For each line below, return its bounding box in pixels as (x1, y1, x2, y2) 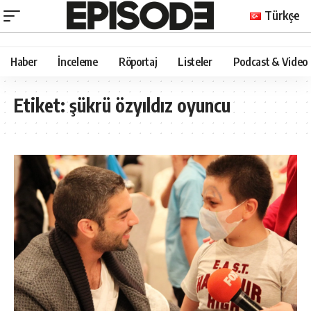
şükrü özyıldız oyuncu (69, 93, 230, 117)
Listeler (178, 54, 212, 69)
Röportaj (118, 54, 158, 69)
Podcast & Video (233, 54, 308, 69)
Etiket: (14, 93, 69, 117)
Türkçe (264, 7, 300, 23)
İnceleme (58, 54, 98, 69)
